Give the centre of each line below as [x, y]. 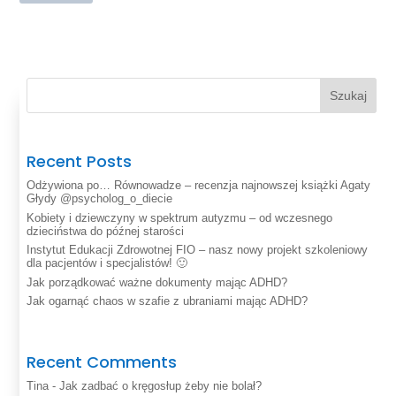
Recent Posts [80, 162]
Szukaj [348, 95]
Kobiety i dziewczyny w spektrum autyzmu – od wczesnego [180, 217]
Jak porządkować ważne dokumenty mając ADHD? [157, 282]
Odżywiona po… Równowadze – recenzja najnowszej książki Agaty [199, 186]
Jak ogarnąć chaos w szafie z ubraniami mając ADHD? [168, 301]
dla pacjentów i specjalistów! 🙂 [107, 263]
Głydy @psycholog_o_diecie [100, 199]
